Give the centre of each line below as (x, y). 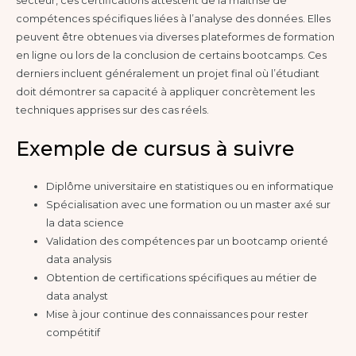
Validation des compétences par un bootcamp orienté (188, 241)
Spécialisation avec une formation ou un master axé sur (189, 204)
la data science (85, 222)
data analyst (77, 296)
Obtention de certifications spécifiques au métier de (182, 277)
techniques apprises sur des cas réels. (112, 110)
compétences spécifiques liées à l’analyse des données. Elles (173, 19)
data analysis (79, 259)
